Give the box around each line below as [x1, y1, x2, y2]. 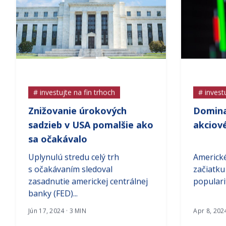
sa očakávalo [28, 142, 87, 155]
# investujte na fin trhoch [33, 97, 115, 107]
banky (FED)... [28, 197, 78, 209]
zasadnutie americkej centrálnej [28, 185, 148, 197]
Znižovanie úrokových [28, 114, 127, 127]
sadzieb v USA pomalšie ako [28, 128, 153, 141]
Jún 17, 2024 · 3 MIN [28, 216, 86, 225]
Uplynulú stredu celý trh [28, 161, 119, 173]
